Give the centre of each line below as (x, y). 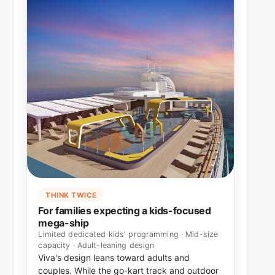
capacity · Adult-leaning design (96, 246)
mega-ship (64, 223)
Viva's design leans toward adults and (114, 258)
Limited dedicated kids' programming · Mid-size (128, 234)
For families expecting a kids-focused (125, 211)
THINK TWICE (71, 196)
